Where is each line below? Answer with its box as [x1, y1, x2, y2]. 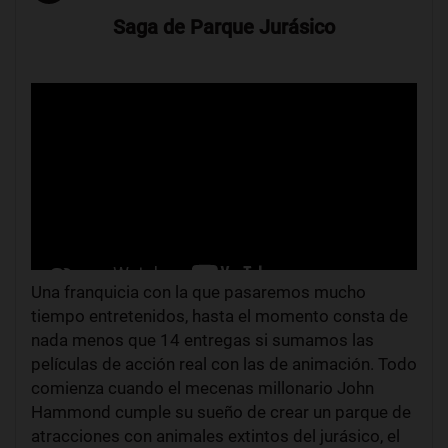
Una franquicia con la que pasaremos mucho [31, 282, 366, 303]
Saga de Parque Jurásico [113, 15, 335, 40]
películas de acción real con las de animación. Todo [31, 354, 417, 375]
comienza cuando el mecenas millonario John [31, 378, 374, 399]
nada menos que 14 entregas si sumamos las [31, 330, 374, 351]
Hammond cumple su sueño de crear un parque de [31, 402, 411, 423]
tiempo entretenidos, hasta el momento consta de [31, 306, 408, 327]
